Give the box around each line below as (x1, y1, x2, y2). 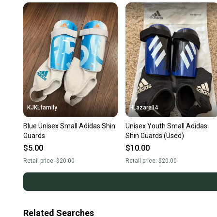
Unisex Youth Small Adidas (125, 122, 207, 130)
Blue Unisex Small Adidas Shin (23, 122, 115, 130)
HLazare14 (129, 104, 158, 111)
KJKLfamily (27, 104, 57, 111)
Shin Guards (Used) (125, 132, 184, 140)
